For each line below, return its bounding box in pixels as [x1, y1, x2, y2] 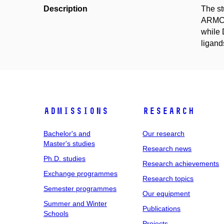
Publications [142, 204, 181, 212]
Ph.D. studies [43, 154, 85, 162]
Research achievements [142, 159, 219, 167]
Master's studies [43, 139, 95, 147]
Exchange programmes [43, 169, 117, 177]
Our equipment [142, 189, 190, 197]
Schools [43, 209, 68, 217]
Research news [142, 144, 192, 152]
